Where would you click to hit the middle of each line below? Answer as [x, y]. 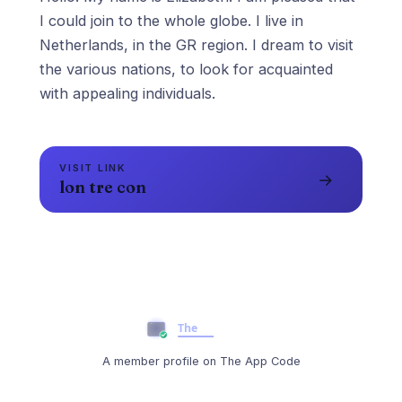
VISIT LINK [93, 168]
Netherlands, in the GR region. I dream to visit [196, 45]
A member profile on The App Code [201, 361]
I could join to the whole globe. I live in [171, 21]
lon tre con [103, 188]
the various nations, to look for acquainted [186, 70]
